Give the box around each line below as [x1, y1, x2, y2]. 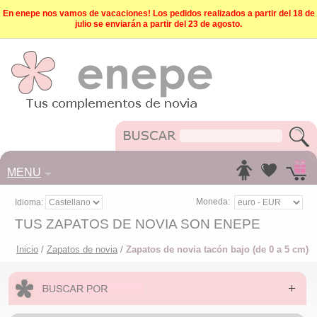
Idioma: [15, 197, 45, 207]
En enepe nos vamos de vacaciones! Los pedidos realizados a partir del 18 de [2, 8, 315, 18]
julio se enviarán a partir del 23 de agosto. [75, 19, 242, 29]
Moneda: [196, 197, 230, 207]
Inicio [16, 244, 38, 255]
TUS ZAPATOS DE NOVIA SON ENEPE [15, 217, 260, 231]
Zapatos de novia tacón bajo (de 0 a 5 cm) [126, 244, 309, 255]
